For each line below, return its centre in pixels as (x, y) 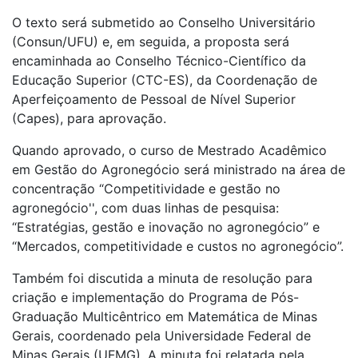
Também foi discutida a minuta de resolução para (162, 278)
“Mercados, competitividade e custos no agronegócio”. (178, 247)
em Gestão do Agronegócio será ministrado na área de (179, 170)
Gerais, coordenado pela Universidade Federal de (161, 336)
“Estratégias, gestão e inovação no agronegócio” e (166, 227)
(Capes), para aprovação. (89, 119)
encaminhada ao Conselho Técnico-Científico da (159, 61)
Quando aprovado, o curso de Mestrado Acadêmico (169, 151)
